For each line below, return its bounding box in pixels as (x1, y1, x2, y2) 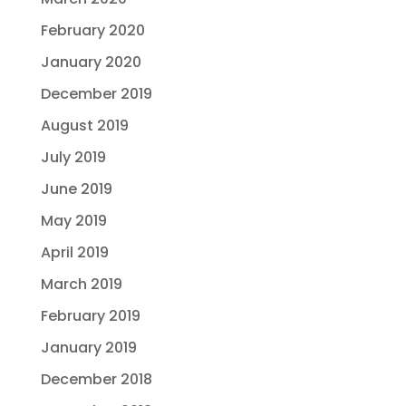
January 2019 (40, 337, 137, 358)
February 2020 (40, 20, 145, 41)
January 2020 (40, 52, 141, 72)
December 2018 (40, 369, 152, 390)
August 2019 (40, 115, 129, 136)
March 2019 (40, 274, 122, 295)
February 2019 (40, 305, 140, 326)
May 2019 (40, 210, 107, 231)
